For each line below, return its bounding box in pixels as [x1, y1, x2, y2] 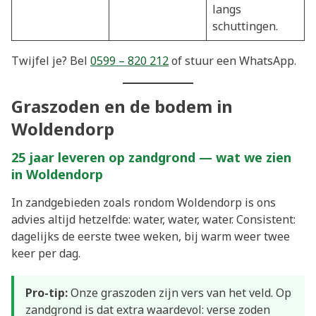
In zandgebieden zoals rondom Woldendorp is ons [11, 195, 276, 211]
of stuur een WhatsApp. [169, 53, 296, 69]
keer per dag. [11, 245, 80, 262]
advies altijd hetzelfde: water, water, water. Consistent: [11, 212, 296, 228]
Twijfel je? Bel [11, 53, 90, 69]
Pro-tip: [25, 284, 68, 300]
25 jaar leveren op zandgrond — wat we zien [11, 149, 291, 166]
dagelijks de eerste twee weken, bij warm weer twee [11, 229, 290, 245]
